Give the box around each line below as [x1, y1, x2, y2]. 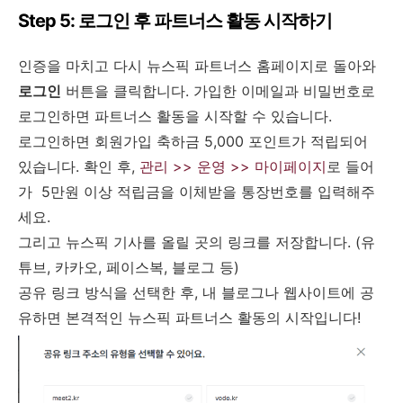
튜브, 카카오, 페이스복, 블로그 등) [18, 257, 244, 276]
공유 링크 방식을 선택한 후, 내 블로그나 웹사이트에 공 [18, 282, 374, 301]
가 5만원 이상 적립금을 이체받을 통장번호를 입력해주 [18, 182, 375, 201]
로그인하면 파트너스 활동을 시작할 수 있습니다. [18, 106, 332, 125]
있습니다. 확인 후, [18, 157, 139, 175]
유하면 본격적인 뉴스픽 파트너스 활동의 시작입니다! [18, 308, 361, 327]
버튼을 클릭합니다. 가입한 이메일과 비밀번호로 [61, 81, 375, 100]
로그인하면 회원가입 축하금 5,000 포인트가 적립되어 [18, 131, 368, 150]
